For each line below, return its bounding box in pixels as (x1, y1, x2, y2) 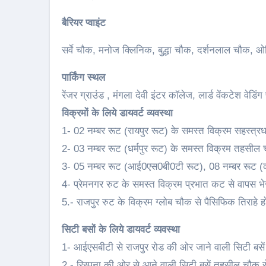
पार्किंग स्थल (62, 72, 105, 83)
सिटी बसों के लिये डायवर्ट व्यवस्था (62, 224, 180, 235)
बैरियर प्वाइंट (62, 17, 106, 28)
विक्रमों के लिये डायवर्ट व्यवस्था (62, 107, 173, 119)
